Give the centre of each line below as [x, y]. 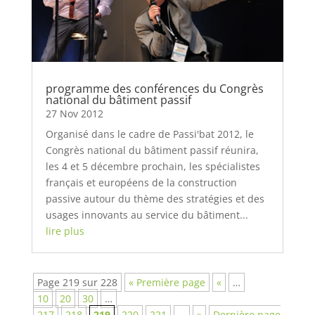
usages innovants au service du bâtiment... [147, 215]
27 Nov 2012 [74, 114]
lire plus [65, 231]
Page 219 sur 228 [77, 283]
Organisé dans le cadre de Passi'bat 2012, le [149, 134]
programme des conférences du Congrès [154, 89]
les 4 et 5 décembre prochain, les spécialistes [153, 167]
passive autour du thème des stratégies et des [155, 199]
